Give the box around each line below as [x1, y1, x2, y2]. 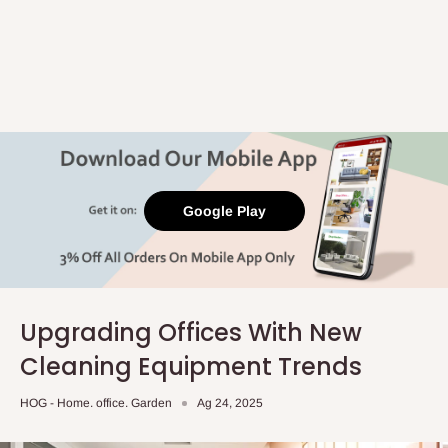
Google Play [182, 203, 266, 219]
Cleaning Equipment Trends [20, 350, 362, 383]
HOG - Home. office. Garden [20, 396, 172, 410]
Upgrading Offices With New [20, 316, 362, 349]
